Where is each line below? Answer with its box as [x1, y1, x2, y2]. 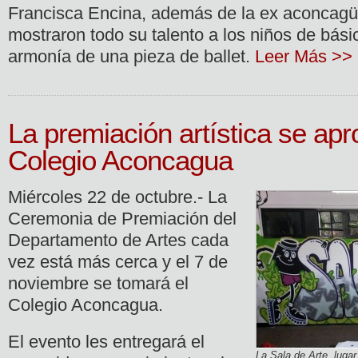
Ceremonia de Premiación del [8, 208, 237, 229]
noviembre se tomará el [8, 272, 189, 293]
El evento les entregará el [8, 332, 205, 352]
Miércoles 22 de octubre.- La [8, 186, 227, 207]
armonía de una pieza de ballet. [8, 46, 255, 66]
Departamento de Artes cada [8, 229, 229, 250]
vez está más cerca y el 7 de [8, 251, 228, 272]
